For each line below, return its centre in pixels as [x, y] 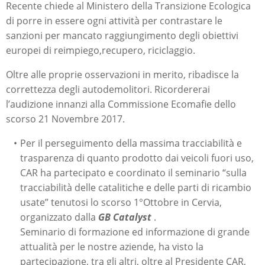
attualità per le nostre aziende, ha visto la [112, 247]
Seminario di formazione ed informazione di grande [135, 232]
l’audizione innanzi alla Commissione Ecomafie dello [121, 104]
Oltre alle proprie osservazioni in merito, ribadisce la [122, 75]
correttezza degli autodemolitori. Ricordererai [108, 89]
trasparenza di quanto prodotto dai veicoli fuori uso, [137, 158]
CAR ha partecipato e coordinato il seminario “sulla [133, 173]
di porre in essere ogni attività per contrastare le [114, 21]
